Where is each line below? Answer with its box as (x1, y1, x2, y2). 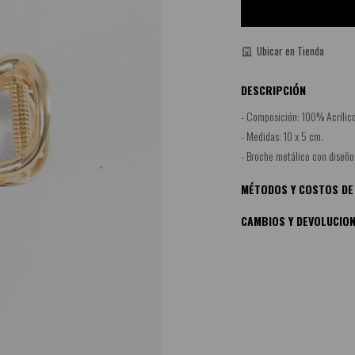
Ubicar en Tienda (257, 43, 324, 59)
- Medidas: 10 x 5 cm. (241, 128, 323, 144)
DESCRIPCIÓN (241, 82, 306, 98)
